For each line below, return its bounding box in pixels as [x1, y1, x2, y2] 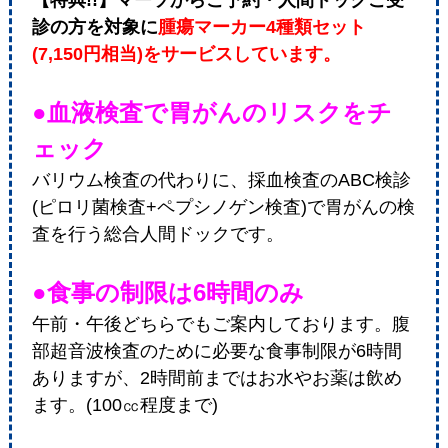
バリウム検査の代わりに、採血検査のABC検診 [31, 170, 411, 191]
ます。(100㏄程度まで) [31, 395, 218, 416]
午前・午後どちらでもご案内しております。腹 [31, 314, 410, 335]
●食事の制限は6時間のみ [31, 279, 304, 307]
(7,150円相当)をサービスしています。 [31, 44, 341, 65]
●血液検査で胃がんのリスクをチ [31, 99, 392, 127]
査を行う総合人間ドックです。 [31, 224, 284, 245]
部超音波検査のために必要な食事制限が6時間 [31, 341, 402, 362]
